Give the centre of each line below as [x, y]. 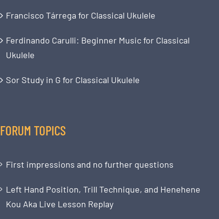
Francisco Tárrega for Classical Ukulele [81, 15]
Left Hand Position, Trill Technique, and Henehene [103, 189]
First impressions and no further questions [90, 164]
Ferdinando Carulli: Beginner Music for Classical [98, 40]
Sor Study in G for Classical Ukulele [73, 79]
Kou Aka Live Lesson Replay [60, 204]
